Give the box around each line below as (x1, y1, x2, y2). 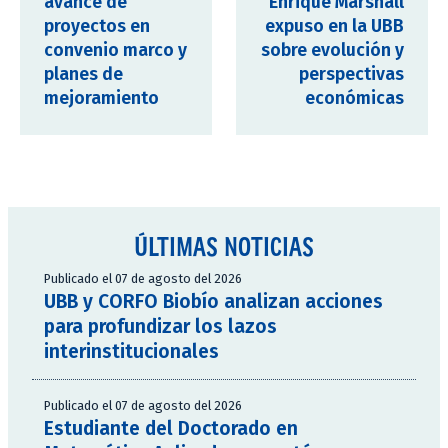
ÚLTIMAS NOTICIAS (134, 231, 314, 262)
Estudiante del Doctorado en (44, 417, 298, 441)
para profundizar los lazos (44, 315, 277, 339)
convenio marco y (44, 40, 187, 62)
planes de (44, 64, 123, 86)
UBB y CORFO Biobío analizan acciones (44, 290, 383, 314)
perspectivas (299, 64, 404, 86)
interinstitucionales (44, 340, 219, 364)
